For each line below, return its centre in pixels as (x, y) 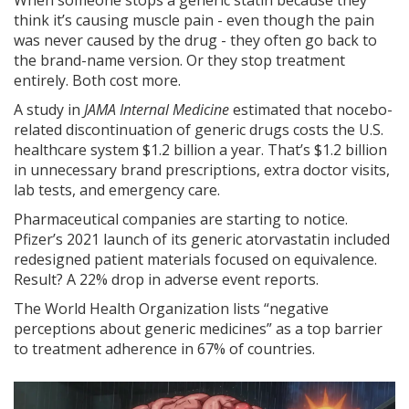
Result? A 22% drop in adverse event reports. (166, 280)
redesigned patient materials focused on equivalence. (195, 260)
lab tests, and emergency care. (117, 190)
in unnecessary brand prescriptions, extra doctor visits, (202, 170)
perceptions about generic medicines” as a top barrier (198, 329)
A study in (49, 110)
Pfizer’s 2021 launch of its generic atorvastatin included (202, 240)
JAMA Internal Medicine (157, 110)
